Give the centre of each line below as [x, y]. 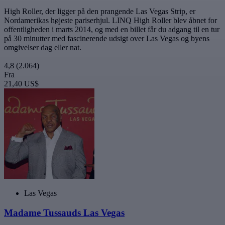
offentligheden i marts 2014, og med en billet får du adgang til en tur [112, 30]
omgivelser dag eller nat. [43, 48]
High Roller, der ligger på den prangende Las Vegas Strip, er [100, 12]
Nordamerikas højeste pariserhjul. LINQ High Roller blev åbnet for [110, 21]
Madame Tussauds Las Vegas [64, 212]
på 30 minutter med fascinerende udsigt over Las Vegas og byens [107, 39]
